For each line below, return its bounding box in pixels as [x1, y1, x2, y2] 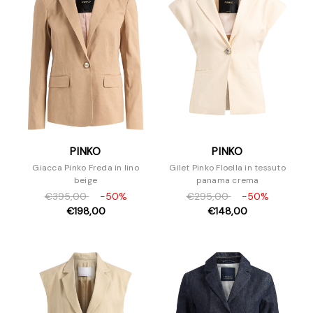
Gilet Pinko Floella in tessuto [169, 161, 286, 173]
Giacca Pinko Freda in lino [32, 161, 139, 173]
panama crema [196, 174, 259, 186]
